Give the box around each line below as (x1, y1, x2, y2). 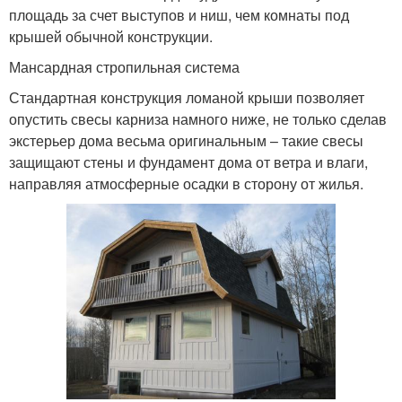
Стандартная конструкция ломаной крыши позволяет (9, 87, 364, 109)
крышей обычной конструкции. (9, 26, 213, 48)
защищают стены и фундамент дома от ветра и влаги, (9, 152, 368, 173)
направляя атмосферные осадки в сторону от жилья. (9, 173, 363, 195)
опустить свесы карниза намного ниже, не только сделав (9, 109, 387, 130)
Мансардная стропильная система (9, 57, 240, 78)
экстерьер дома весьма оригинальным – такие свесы (9, 130, 363, 152)
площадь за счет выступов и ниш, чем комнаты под (9, 4, 349, 26)
